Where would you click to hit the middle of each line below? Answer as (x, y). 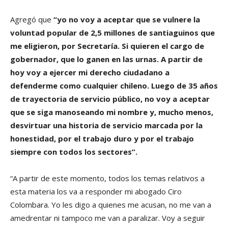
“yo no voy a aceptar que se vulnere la (127, 19)
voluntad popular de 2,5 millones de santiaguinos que (112, 32)
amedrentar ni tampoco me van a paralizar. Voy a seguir (108, 218)
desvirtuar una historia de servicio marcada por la (106, 125)
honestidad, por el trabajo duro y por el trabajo (102, 138)
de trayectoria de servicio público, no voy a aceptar (110, 98)
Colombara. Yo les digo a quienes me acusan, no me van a (111, 204)
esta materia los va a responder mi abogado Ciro (96, 191)
